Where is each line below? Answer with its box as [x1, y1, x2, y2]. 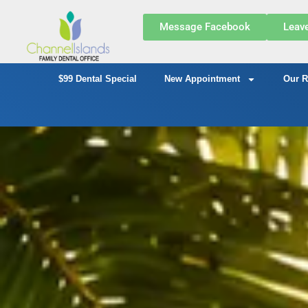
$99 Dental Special [58, 74, 137, 85]
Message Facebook [159, 21, 250, 33]
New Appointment [164, 74, 240, 85]
